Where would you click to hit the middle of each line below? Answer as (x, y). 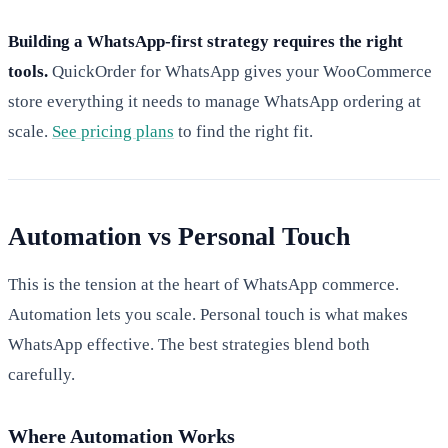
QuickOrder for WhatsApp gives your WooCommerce (240, 71)
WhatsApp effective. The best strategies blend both (189, 344)
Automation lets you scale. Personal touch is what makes (208, 314)
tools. (28, 71)
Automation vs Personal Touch (179, 236)
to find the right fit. (243, 131)
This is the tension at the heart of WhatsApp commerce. (203, 284)
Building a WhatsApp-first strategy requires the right (205, 41)
